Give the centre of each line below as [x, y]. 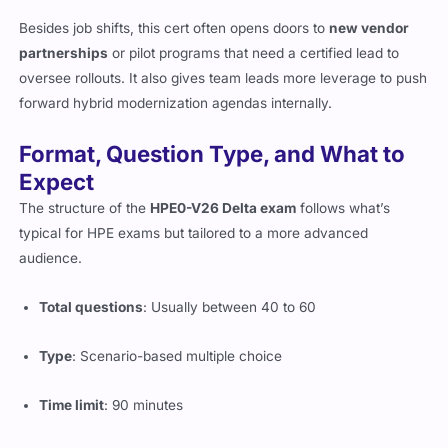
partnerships [64, 53]
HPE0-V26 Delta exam [223, 208]
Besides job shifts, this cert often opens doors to [174, 28]
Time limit [72, 405]
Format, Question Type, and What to [212, 154]
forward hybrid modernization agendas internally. [176, 103]
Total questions [91, 307]
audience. [51, 258]
